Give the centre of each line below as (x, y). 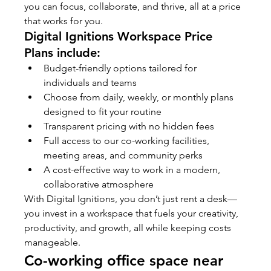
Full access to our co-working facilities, (128, 140)
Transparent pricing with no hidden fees (129, 126)
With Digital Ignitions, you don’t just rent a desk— (131, 198)
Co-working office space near (126, 260)
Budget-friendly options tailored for (122, 68)
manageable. (53, 242)
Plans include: (63, 52)
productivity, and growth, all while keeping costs (129, 227)
